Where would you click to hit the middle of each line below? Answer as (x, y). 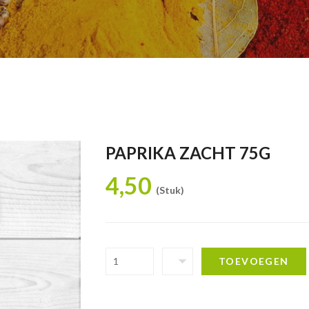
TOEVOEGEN (254, 261)
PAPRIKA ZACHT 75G (188, 153)
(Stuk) (170, 190)
